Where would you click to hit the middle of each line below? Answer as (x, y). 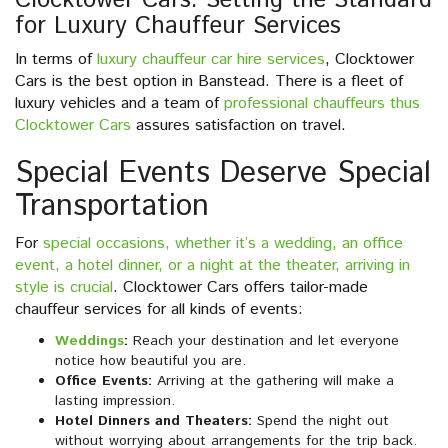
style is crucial (64, 288)
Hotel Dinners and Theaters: (153, 421)
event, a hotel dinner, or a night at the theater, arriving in (212, 266)
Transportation (112, 207)
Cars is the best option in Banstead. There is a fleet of (209, 82)
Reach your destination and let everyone (263, 341)
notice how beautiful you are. (150, 361)
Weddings (89, 341)
